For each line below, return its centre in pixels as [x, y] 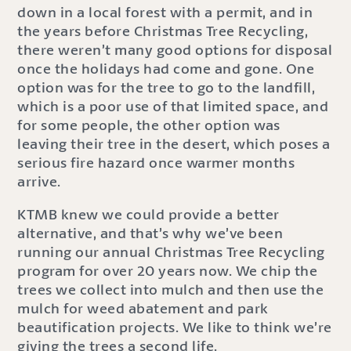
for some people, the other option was [149, 125]
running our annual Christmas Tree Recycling [171, 252]
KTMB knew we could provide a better [148, 214]
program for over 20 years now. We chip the [168, 271]
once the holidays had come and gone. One [166, 69]
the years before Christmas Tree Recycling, [163, 31]
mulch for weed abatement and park [143, 308]
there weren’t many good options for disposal [175, 50]
